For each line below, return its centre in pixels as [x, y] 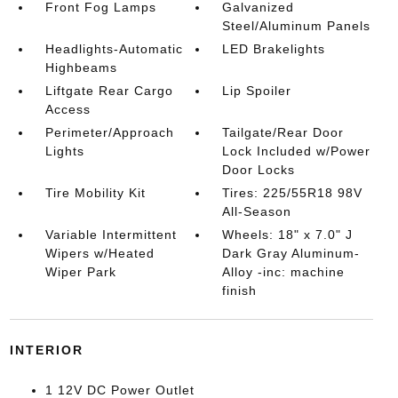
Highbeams [81, 68]
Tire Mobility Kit [95, 193]
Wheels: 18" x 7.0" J [288, 235]
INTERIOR [46, 350]
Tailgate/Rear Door [283, 132]
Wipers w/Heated [99, 253]
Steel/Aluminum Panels [297, 26]
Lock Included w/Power [297, 151]
